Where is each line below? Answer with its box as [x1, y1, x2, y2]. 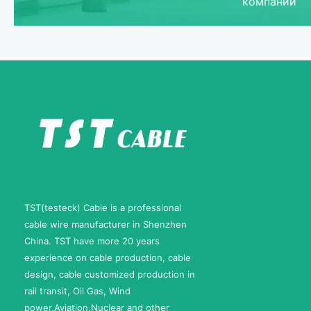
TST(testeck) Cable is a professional [24, 201, 181, 213]
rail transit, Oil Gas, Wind [24, 285, 131, 296]
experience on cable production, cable [24, 251, 191, 263]
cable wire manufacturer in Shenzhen [24, 218, 187, 230]
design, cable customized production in [24, 268, 195, 280]
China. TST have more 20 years [24, 235, 160, 246]
